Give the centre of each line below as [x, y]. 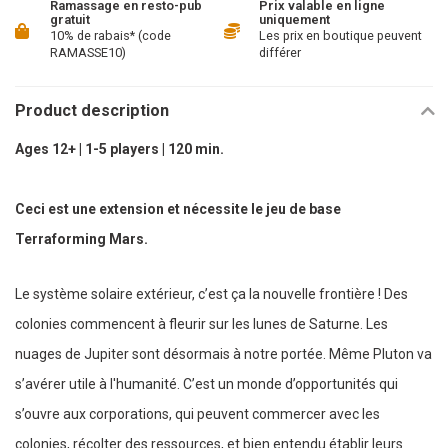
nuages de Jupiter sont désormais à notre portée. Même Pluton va [223, 354]
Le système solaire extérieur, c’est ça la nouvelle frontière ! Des [211, 294]
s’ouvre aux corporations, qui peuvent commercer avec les [197, 414]
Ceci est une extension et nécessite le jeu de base [178, 209]
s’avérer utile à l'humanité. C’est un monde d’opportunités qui [206, 384]
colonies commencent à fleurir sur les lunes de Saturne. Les [201, 324]
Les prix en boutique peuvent [340, 35]
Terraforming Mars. [81, 239]
